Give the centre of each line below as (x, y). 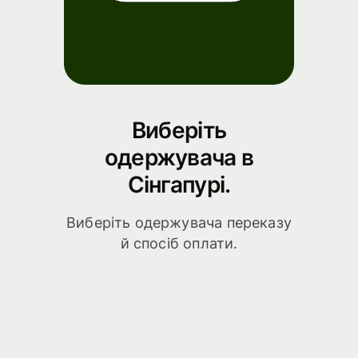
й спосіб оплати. (179, 244)
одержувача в (179, 157)
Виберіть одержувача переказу (179, 223)
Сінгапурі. (179, 184)
